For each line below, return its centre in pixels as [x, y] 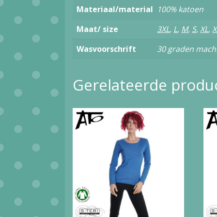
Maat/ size [98, 29]
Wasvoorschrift [107, 49]
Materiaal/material [115, 9]
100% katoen [180, 9]
